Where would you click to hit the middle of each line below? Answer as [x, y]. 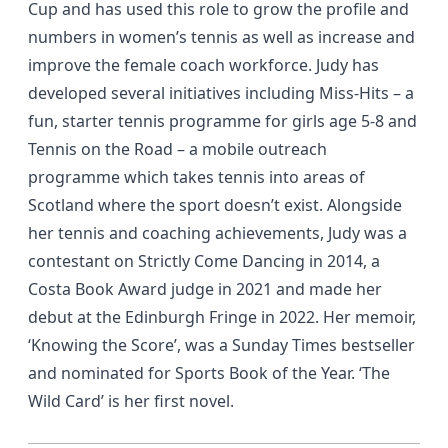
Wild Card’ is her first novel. [131, 401]
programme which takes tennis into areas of [196, 177]
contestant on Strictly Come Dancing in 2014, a [204, 261]
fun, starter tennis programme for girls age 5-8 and [222, 121]
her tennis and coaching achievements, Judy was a [217, 233]
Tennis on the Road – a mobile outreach [177, 149]
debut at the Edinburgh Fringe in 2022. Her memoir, [222, 317]
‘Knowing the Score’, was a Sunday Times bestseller [221, 345]
